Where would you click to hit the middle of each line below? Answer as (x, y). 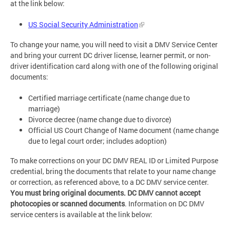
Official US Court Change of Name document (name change (123, 130)
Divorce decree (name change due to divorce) (100, 119)
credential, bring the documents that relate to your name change (113, 171)
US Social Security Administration (83, 25)
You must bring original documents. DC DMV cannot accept (106, 193)
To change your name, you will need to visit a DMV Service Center (114, 44)
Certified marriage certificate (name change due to (109, 98)
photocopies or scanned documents (68, 204)
